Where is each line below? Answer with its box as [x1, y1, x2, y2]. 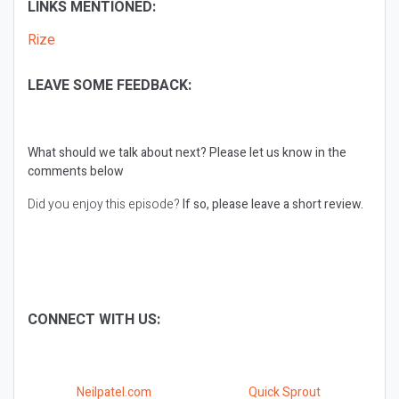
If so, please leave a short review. [180, 195, 363, 214]
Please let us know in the [207, 143, 346, 162]
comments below [28, 162, 124, 181]
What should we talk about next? [28, 143, 207, 162]
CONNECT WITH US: [28, 309, 164, 330]
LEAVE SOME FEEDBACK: [28, 75, 191, 96]
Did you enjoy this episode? [28, 195, 180, 214]
